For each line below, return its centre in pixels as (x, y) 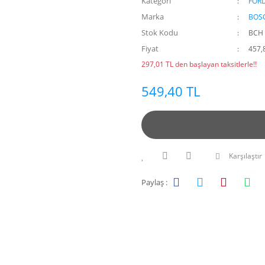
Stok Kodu (160, 33)
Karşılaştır (245, 156)
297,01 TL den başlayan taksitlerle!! (199, 64)
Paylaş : (154, 182)
